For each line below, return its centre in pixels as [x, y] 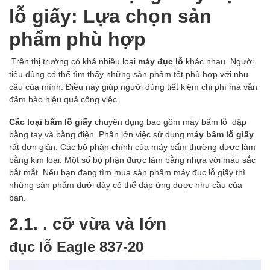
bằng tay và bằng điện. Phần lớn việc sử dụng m [102, 134]
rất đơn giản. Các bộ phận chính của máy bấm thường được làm [132, 147]
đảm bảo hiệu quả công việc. [64, 99]
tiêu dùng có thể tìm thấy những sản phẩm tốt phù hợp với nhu [129, 74]
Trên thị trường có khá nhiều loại [75, 61]
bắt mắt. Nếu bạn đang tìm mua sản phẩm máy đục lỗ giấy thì [127, 172]
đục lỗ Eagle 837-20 [76, 246]
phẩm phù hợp [77, 39]
